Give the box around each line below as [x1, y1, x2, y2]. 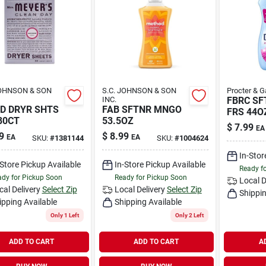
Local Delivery [114, 184, 165, 194]
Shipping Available [114, 197, 182, 207]
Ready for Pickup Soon [114, 173, 187, 182]
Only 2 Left [175, 211, 204, 218]
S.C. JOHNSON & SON [102, 85, 176, 95]
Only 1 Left [50, 211, 79, 218]
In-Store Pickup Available [114, 159, 205, 169]
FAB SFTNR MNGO [102, 103, 182, 115]
